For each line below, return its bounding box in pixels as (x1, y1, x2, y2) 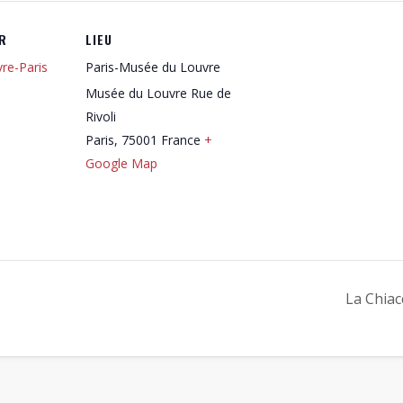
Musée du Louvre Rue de (85, 84, 231, 102)
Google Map (85, 154, 157, 172)
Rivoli (85, 107, 116, 125)
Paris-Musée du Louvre (85, 58, 220, 76)
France (160, 130, 201, 148)
